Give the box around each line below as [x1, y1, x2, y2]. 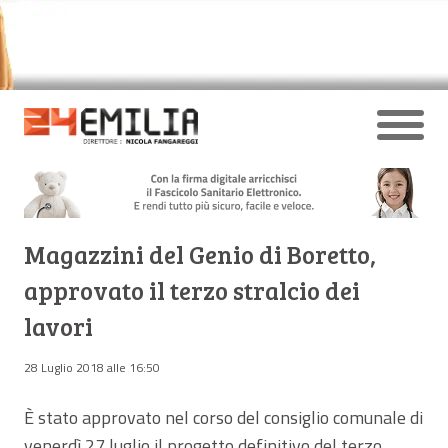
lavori [24, 309, 93, 343]
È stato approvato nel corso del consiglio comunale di [24, 403, 423, 431]
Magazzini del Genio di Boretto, [24, 237, 376, 271]
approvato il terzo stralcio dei [24, 273, 360, 307]
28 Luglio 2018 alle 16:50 [24, 357, 160, 377]
